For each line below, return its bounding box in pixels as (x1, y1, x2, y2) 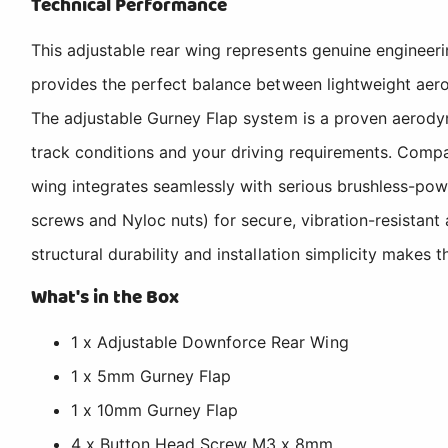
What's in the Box (31, 282, 180, 312)
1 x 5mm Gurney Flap (71, 365, 232, 386)
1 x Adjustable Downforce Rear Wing (71, 331, 349, 352)
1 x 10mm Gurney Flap (71, 399, 239, 420)
